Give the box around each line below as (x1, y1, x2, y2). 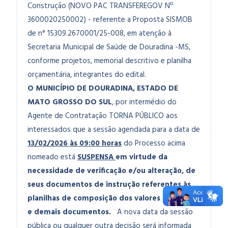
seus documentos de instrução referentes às (27, 179, 191, 191)
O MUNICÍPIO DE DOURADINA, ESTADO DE (27, 82, 178, 95)
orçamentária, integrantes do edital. (27, 69, 146, 81)
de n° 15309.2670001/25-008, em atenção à (27, 27, 172, 40)
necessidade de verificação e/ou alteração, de (27, 165, 195, 177)
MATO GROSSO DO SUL (27, 96, 112, 108)
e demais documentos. (27, 206, 113, 218)
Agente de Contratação (27, 110, 109, 122)
